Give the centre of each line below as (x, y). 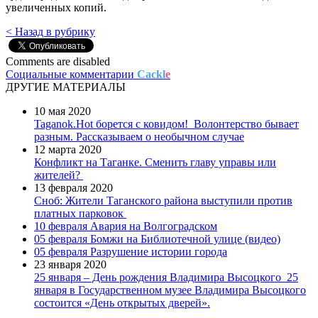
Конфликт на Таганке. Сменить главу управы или (155, 162)
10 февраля (61, 226)
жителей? (57, 175)
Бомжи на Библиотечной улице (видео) (185, 238)
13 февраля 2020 (73, 187)
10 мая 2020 (62, 111)
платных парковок (79, 213)
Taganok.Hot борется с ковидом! (111, 124)
